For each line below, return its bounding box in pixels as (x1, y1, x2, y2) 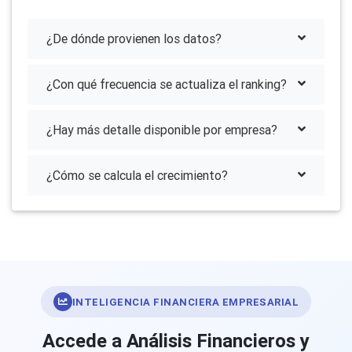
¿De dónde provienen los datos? (46, 31, 222, 47)
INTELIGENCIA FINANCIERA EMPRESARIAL (71, 295, 299, 309)
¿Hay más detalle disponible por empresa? (46, 122, 277, 138)
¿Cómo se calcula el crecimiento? (46, 167, 228, 184)
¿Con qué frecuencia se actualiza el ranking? (46, 76, 287, 93)
